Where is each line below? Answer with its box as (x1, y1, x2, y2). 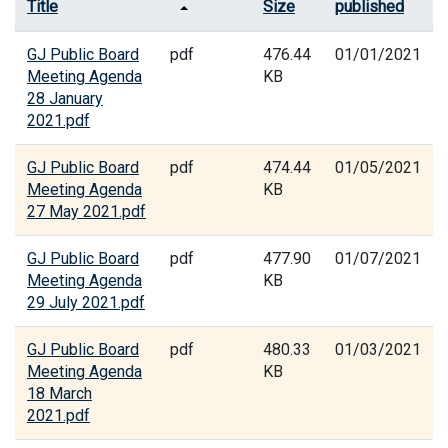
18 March (27, 384, 92, 403)
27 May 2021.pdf (27, 202, 146, 221)
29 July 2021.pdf (27, 293, 145, 312)
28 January (27, 89, 103, 108)
